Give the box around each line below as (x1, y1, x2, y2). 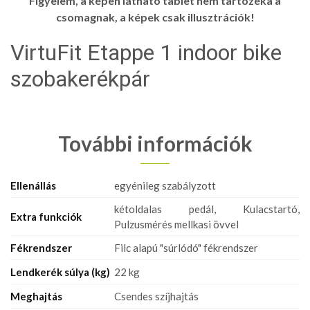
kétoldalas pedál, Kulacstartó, (114, 202, 300, 215)
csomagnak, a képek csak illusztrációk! (55, 10, 255, 24)
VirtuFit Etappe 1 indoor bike (10, 39, 282, 66)
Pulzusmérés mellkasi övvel (114, 217, 239, 230)
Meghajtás (10, 289, 62, 302)
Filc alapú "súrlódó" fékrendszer (114, 241, 258, 254)
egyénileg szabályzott (114, 179, 216, 192)
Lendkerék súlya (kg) (10, 265, 110, 278)
